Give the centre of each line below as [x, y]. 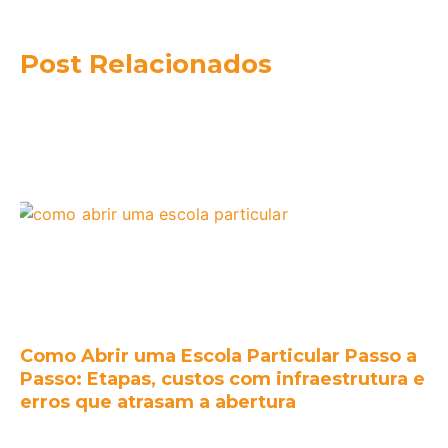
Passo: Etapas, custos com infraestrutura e [222, 379]
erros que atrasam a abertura [158, 402]
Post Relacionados [146, 64]
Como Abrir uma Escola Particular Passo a [218, 356]
